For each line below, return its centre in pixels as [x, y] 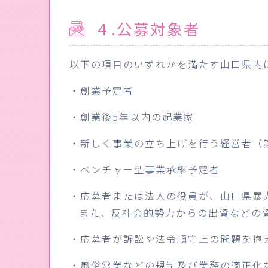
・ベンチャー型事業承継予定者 [145, 170]
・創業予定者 [102, 91]
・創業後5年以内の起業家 [132, 117]
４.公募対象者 [145, 29]
